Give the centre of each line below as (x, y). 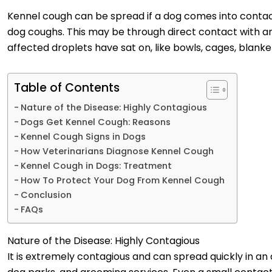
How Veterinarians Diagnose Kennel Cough (117, 151)
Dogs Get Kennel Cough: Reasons (98, 122)
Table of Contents (67, 87)
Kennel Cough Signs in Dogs (83, 136)
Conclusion (47, 195)
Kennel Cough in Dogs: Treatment (97, 165)
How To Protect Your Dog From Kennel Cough (122, 180)
